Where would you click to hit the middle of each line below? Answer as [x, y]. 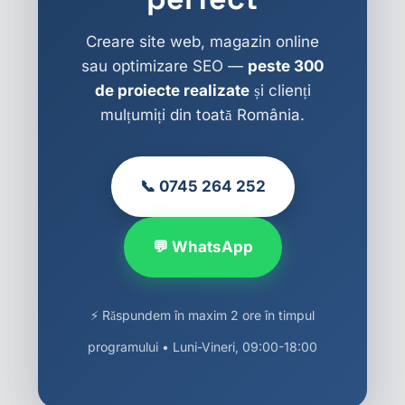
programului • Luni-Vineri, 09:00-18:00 [202, 347]
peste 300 [286, 66]
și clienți [280, 90]
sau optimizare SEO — [165, 66]
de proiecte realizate [172, 90]
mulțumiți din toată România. [202, 115]
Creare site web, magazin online [202, 42]
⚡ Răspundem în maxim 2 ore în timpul [202, 315]
